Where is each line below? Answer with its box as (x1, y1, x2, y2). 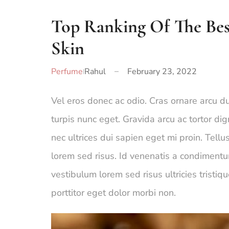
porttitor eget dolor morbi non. (51, 187, 176, 199)
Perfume (51, 66, 83, 78)
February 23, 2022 (127, 66, 197, 78)
